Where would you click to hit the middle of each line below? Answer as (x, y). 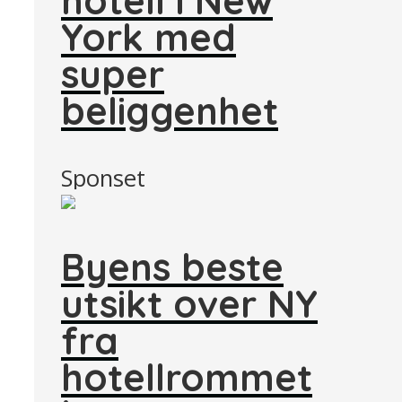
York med (149, 36)
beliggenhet (170, 110)
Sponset (103, 178)
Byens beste (172, 267)
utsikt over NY (189, 304)
